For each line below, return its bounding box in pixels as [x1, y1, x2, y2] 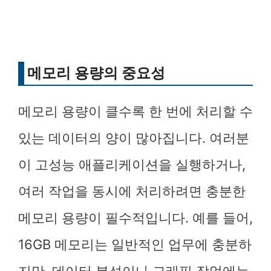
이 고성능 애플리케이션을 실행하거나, [18, 157, 246, 172]
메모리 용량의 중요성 [27, 64, 165, 82]
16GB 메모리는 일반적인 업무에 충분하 [18, 237, 252, 252]
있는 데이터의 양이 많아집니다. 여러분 [18, 130, 249, 146]
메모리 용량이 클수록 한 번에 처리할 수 [18, 103, 253, 119]
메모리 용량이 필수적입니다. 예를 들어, [18, 210, 253, 226]
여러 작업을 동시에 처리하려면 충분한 [18, 183, 246, 199]
